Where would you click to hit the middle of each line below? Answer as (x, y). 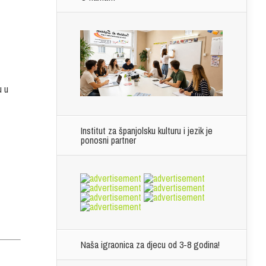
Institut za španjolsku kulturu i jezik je (147, 130)
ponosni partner (108, 140)
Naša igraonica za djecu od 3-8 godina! (150, 244)
